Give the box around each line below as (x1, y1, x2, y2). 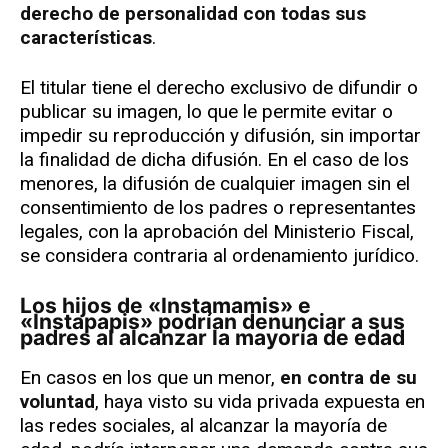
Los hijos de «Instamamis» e (20, 293, 32, 319)
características (20, 26, 152, 50)
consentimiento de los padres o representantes (20, 196, 416, 220)
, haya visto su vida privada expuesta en (95, 390, 425, 414)
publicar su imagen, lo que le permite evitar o (20, 100, 393, 124)
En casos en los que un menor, (20, 366, 280, 390)
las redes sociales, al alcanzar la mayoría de (20, 414, 387, 438)
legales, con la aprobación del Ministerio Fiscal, (20, 220, 414, 244)
